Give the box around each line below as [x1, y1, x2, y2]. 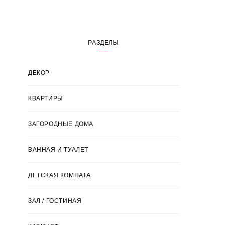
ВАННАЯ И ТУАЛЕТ [28, 146, 88, 153]
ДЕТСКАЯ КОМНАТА [28, 172, 91, 179]
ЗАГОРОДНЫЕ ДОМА [28, 121, 93, 128]
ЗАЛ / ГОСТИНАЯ [28, 197, 82, 204]
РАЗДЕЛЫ [88, 39, 119, 46]
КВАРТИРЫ [28, 95, 63, 102]
